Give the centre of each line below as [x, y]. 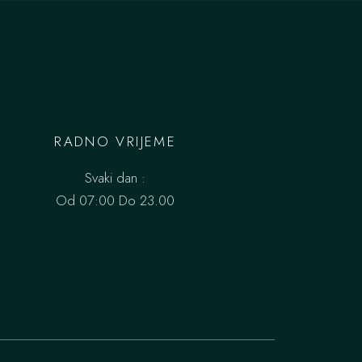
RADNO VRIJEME [116, 141]
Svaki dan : [116, 178]
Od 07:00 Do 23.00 [116, 200]
